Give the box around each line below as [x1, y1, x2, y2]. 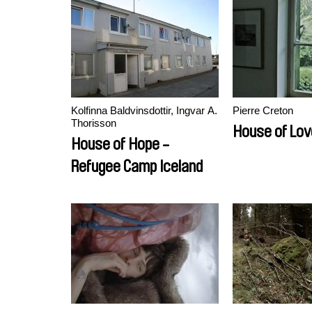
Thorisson [71, 117, 116, 129]
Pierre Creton [233, 104, 293, 116]
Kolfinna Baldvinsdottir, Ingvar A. [71, 104, 217, 116]
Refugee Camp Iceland [71, 158, 203, 175]
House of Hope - [71, 136, 169, 153]
